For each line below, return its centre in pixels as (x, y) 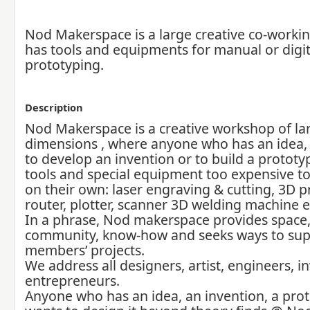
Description (54, 107)
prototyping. (64, 65)
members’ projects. (85, 250)
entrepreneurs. (72, 281)
